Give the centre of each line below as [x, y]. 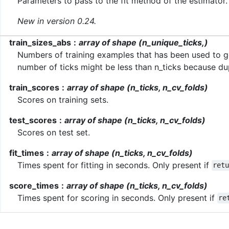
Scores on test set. [54, 132]
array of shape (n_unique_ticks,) [143, 42]
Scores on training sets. [63, 99]
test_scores [33, 120]
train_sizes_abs [40, 42]
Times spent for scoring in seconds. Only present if [117, 198]
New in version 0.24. [57, 21]
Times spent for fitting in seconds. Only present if [114, 165]
